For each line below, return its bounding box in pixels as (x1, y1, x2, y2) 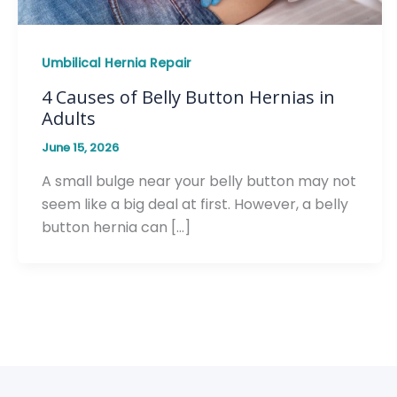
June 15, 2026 (42, 139, 119, 157)
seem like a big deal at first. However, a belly (42, 193, 348, 214)
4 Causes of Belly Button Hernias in (42, 85, 335, 110)
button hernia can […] (42, 216, 191, 237)
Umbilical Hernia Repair (42, 53, 191, 72)
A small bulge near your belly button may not (42, 170, 356, 191)
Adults (42, 106, 96, 131)
